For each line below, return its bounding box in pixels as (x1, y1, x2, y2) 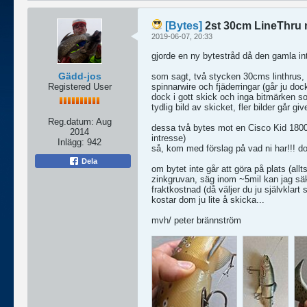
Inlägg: (58, 137, 84, 147)
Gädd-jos (58, 71, 101, 82)
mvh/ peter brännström (151, 215, 241, 225)
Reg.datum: (47, 116, 94, 127)
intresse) (151, 133, 186, 143)
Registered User (47, 82, 112, 92)
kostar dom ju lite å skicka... (151, 195, 265, 205)
